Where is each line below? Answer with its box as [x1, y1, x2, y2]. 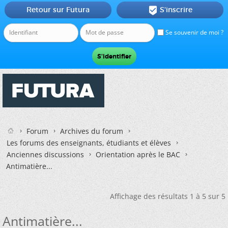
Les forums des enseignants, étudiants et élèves [7, 138, 171, 148]
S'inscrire [159, 5, 192, 14]
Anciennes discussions [7, 150, 84, 159]
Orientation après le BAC [96, 150, 180, 159]
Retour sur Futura [26, 5, 90, 14]
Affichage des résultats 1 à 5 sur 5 [110, 191, 225, 201]
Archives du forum [60, 126, 123, 136]
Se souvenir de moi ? [164, 28, 223, 37]
